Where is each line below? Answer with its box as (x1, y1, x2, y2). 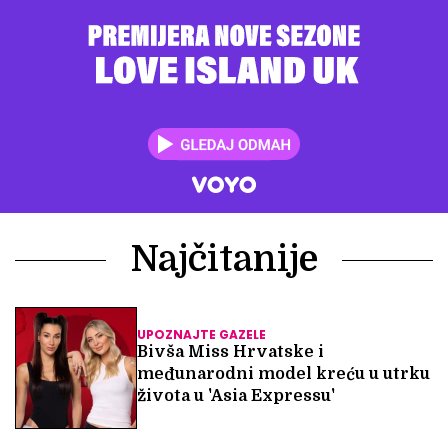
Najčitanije (130, 239, 318, 281)
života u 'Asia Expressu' (137, 387, 335, 406)
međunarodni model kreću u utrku (137, 365, 430, 384)
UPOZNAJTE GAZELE (137, 327, 266, 344)
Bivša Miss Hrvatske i (137, 343, 324, 362)
